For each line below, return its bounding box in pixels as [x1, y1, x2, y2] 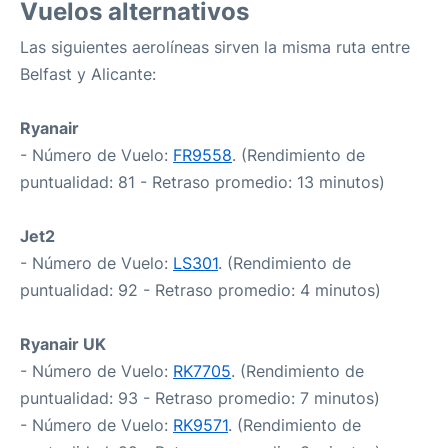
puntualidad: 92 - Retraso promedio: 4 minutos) [20, 280, 381, 300]
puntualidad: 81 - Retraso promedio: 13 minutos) [20, 172, 385, 192]
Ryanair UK [20, 334, 106, 354]
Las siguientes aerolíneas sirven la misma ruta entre [20, 37, 410, 57]
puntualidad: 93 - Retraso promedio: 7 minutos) [20, 388, 380, 408]
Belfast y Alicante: [20, 64, 156, 84]
